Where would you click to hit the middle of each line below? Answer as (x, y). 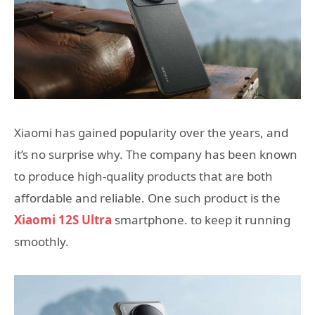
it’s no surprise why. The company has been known (156, 155)
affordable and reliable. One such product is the (147, 198)
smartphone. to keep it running (201, 220)
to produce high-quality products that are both (143, 176)
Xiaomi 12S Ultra (63, 220)
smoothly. (41, 242)
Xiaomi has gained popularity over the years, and (151, 133)
